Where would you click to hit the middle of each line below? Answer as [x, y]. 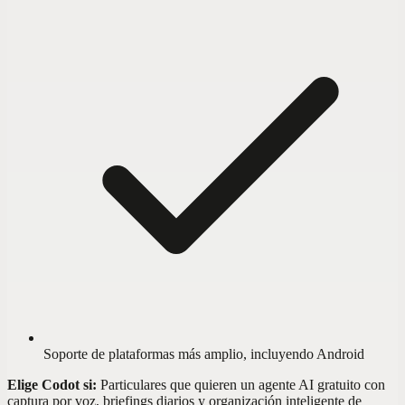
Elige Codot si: [52, 384]
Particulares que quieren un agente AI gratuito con [243, 384]
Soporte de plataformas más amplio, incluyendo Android [204, 353]
